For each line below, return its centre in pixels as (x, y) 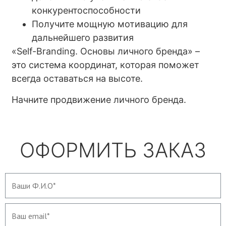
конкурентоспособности (87, 11)
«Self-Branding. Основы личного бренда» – (106, 51)
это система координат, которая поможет (106, 65)
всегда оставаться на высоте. (77, 79)
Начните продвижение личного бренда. (99, 99)
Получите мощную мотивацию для (110, 24)
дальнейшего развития (83, 38)
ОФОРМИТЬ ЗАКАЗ (113, 150)
